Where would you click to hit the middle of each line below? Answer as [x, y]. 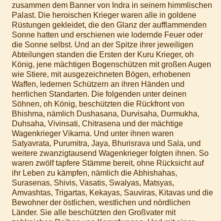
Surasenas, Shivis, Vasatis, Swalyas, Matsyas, [93, 183]
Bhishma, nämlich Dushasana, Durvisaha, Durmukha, [106, 113]
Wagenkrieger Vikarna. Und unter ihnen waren [93, 133]
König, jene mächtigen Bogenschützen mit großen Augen [111, 64]
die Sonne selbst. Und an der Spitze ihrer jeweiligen [103, 44]
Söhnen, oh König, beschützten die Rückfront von [98, 104]
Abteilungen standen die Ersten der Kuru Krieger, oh [103, 54]
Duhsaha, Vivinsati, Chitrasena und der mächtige [97, 123]
